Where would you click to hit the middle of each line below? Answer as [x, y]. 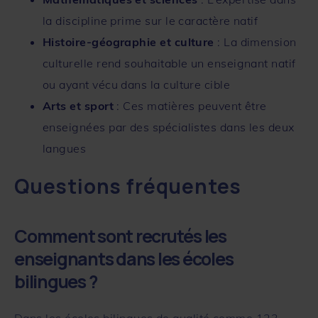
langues [65, 148]
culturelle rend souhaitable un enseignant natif [169, 63]
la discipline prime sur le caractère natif [150, 20]
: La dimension [255, 42]
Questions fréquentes [128, 186]
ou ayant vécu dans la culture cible [137, 84]
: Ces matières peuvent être [190, 105]
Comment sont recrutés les [120, 236]
